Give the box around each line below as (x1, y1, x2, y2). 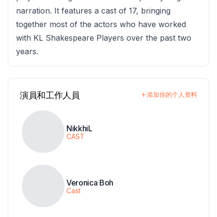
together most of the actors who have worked (16, 19, 186, 30)
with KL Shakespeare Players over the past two (16, 33, 191, 43)
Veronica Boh (66, 178, 114, 188)
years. (16, 46, 38, 57)
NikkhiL (66, 124, 93, 134)
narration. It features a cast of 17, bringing (16, 6, 170, 16)
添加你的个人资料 (147, 91, 197, 99)
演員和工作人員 (20, 90, 80, 101)
